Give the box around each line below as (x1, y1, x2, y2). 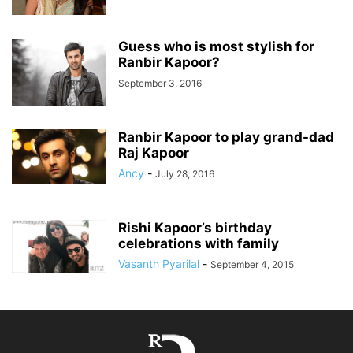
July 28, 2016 (155, 168, 214, 180)
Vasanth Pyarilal (118, 257, 199, 270)
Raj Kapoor (118, 145, 189, 161)
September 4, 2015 (210, 258, 294, 270)
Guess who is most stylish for (118, 39, 314, 54)
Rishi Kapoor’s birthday (118, 220, 272, 236)
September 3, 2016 (118, 77, 202, 89)
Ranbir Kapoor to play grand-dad (118, 129, 334, 145)
